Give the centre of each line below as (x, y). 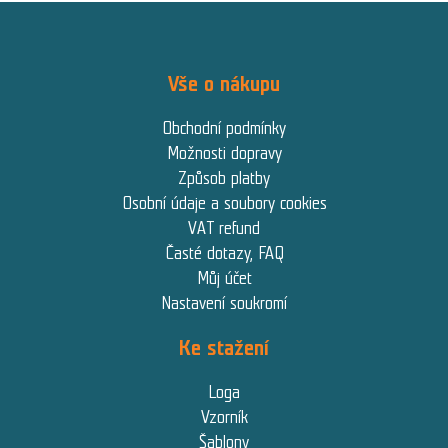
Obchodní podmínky (224, 128)
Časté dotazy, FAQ (224, 253)
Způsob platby (224, 178)
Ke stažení (224, 348)
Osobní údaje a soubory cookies (224, 203)
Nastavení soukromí (224, 303)
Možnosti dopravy (224, 153)
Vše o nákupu (224, 84)
